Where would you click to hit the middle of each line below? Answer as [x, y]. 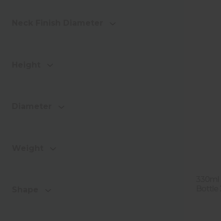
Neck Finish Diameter [57, 23]
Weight [28, 148]
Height [26, 65]
